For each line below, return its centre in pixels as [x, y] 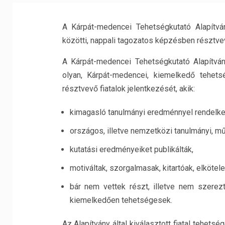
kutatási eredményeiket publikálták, [131, 149]
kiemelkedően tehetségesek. [121, 200]
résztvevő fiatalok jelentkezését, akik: [128, 89]
